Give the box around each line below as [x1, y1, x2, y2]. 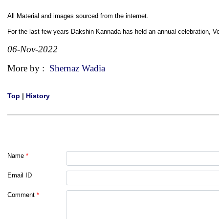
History [26, 92, 50, 100]
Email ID [7, 172, 32, 179]
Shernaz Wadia [49, 63, 105, 73]
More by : [7, 63, 49, 73]
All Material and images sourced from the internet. [7, 12, 149, 20]
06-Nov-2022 [7, 44, 58, 54]
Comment [7, 191, 35, 198]
